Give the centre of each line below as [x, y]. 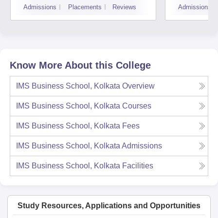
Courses [137, 106]
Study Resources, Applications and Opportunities [109, 206]
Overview [138, 86]
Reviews [124, 7]
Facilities [138, 166]
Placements [85, 7]
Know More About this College [80, 65]
